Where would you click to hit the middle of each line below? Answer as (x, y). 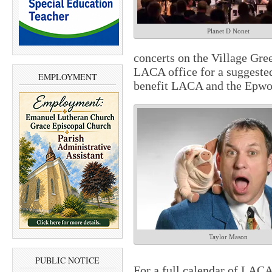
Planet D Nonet (228, 31)
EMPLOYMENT (67, 76)
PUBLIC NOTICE (67, 260)
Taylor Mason (228, 237)
